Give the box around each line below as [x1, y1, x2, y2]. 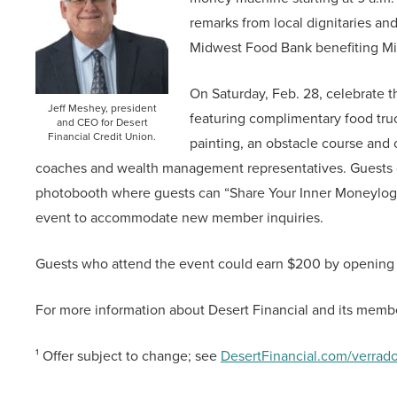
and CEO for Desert [56, 113, 148, 130]
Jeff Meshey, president [47, 99, 157, 116]
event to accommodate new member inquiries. [35, 206, 323, 228]
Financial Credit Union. [48, 128, 156, 144]
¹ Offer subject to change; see [35, 345, 221, 366]
